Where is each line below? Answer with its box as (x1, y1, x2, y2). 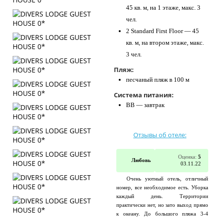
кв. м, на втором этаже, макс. (126, 39, 204, 46)
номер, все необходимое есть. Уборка (116, 185, 208, 190)
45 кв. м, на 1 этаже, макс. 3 (126, 4, 200, 11)
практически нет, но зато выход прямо (116, 202, 208, 208)
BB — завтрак (126, 101, 164, 109)
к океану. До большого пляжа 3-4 (116, 211, 208, 217)
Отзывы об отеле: (133, 130, 186, 139)
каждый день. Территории (116, 194, 208, 199)
